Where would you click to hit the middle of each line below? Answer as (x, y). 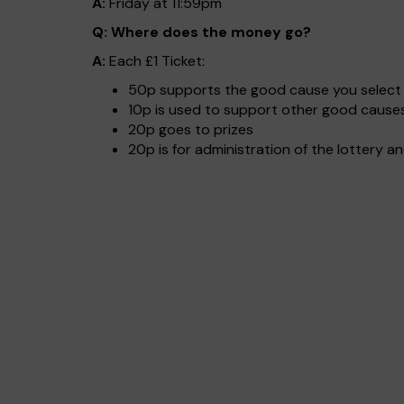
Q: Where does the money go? (202, 32)
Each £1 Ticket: (155, 61)
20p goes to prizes (191, 129)
